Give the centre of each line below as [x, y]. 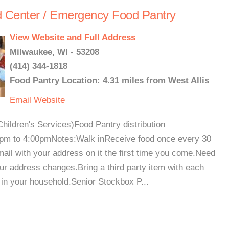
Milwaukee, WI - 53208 [54, 52]
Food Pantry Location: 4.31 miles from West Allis [109, 81]
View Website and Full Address [73, 38]
